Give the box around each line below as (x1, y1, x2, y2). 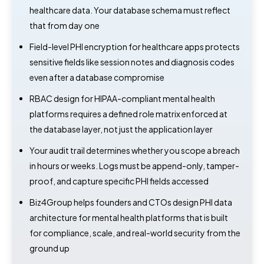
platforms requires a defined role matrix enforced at (29, 108, 227, 119)
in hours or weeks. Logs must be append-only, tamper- (29, 160, 239, 171)
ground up (29, 242, 70, 253)
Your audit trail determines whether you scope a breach (29, 144, 240, 156)
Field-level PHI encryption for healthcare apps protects (29, 41, 240, 52)
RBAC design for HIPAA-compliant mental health (29, 93, 215, 104)
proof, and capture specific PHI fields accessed (29, 175, 209, 186)
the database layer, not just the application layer (29, 123, 213, 134)
